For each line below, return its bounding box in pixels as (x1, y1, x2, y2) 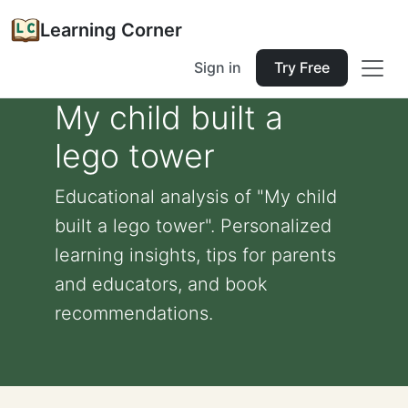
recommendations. (55, 302, 213, 324)
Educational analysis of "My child (55, 186, 337, 208)
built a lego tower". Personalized (55, 215, 331, 237)
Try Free (274, 58, 330, 76)
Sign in (194, 58, 241, 76)
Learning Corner (40, 19, 182, 41)
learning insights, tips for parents (55, 244, 336, 266)
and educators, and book (55, 273, 268, 295)
